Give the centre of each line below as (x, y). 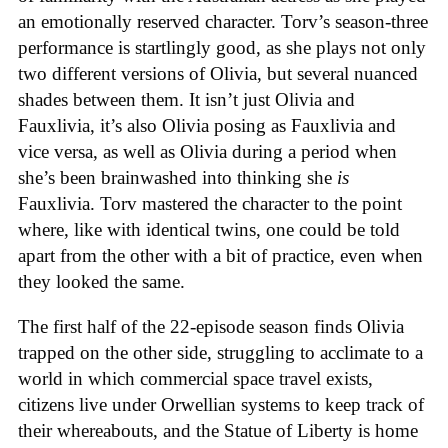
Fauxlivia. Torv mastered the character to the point (210, 204)
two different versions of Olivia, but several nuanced (218, 74)
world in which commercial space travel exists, (195, 378)
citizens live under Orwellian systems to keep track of (221, 404)
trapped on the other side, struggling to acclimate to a (220, 352)
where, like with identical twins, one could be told (209, 230)
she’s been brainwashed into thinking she (177, 178)
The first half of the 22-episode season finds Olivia (211, 326)
